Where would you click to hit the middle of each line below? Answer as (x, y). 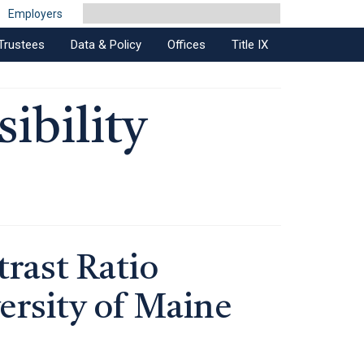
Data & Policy (106, 45)
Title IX (250, 45)
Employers (36, 14)
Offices (186, 45)
